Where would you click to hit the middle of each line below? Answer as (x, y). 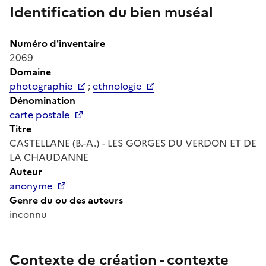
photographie (41, 86)
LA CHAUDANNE (49, 157)
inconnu (28, 214)
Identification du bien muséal (111, 12)
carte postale (39, 114)
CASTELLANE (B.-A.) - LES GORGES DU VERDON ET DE (133, 143)
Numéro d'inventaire (57, 43)
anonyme (31, 186)
